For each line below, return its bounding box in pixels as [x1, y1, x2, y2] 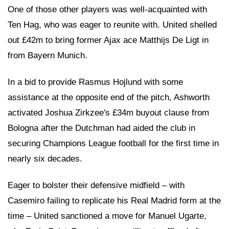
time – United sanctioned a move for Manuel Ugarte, [8, 211, 207, 221]
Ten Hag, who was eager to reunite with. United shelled [8, 19, 217, 30]
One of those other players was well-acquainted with [8, 4, 207, 14]
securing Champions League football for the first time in [8, 138, 219, 148]
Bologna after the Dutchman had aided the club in [8, 123, 195, 133]
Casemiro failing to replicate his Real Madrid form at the [8, 195, 221, 205]
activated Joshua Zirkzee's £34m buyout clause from [8, 107, 209, 118]
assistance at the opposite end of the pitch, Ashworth [8, 92, 210, 102]
